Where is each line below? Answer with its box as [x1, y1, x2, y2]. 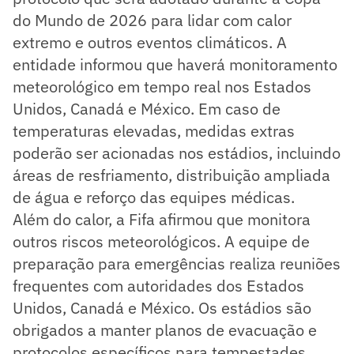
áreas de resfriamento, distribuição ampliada [13, 164, 330, 186]
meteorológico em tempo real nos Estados [13, 75, 311, 97]
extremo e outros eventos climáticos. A [13, 31, 287, 53]
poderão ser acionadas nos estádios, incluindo [13, 141, 341, 164]
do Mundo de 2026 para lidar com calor [13, 9, 292, 31]
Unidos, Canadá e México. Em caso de [13, 97, 281, 119]
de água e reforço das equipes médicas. [13, 186, 295, 208]
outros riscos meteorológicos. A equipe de [13, 230, 310, 252]
